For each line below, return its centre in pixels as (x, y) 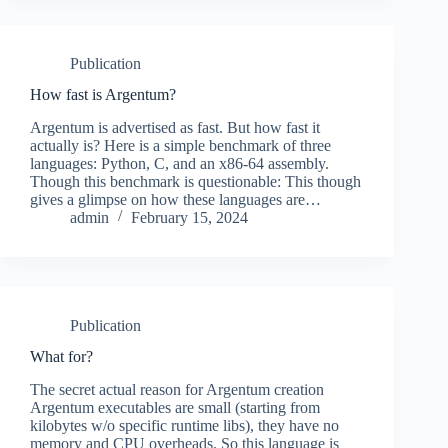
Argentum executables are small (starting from (175, 407)
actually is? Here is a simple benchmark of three (180, 145)
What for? (61, 356)
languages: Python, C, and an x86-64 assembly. (179, 163)
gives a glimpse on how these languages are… (175, 199)
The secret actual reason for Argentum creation (177, 389)
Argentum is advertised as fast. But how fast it (175, 127)
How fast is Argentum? (103, 95)
